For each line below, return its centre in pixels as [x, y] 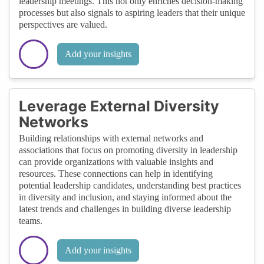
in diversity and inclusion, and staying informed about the [125, 197]
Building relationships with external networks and [111, 138]
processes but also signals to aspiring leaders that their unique [132, 12]
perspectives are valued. [63, 24]
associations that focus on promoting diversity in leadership [128, 150]
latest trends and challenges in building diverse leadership [125, 209]
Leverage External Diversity [119, 106]
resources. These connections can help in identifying [116, 173]
